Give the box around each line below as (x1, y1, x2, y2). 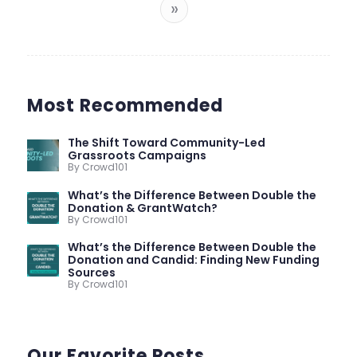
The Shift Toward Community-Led (67, 134, 265, 151)
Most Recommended (26, 92, 223, 118)
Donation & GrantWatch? (67, 199, 218, 216)
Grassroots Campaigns (67, 147, 206, 163)
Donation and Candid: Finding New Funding (67, 252, 320, 269)
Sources (67, 265, 116, 281)
